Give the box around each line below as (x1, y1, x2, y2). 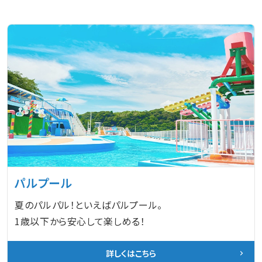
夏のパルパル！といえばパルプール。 (15, 197, 163, 212)
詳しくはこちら (106, 247, 156, 259)
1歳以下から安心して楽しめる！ (15, 213, 146, 228)
